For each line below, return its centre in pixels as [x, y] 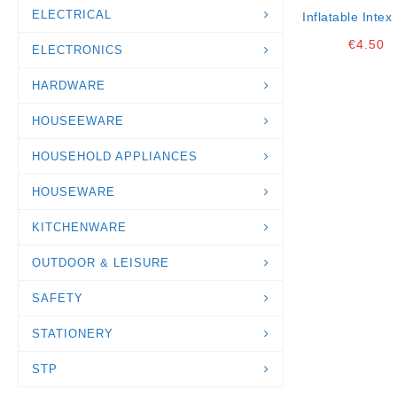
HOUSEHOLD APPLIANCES [115, 156]
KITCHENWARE [79, 227]
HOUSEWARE [74, 191]
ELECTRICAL [72, 14]
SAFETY [58, 298]
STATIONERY [73, 333]
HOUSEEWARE [78, 121]
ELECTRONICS [78, 50]
